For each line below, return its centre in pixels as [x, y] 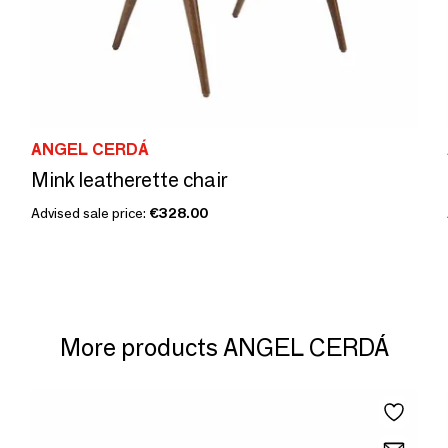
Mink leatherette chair [129, 180]
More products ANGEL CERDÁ [224, 347]
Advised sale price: [90, 213]
